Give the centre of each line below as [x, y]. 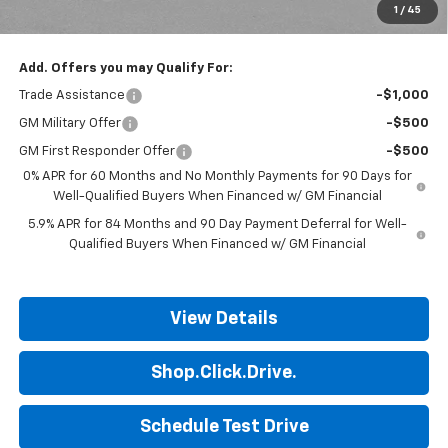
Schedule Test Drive [224, 426]
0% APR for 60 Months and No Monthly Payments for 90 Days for [218, 176]
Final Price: [55, 21]
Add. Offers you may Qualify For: [125, 68]
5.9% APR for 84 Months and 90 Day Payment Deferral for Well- [217, 224]
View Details [224, 318]
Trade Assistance [71, 95]
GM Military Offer [69, 123]
